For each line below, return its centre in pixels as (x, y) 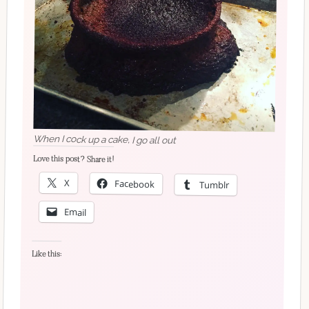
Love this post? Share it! (73, 159)
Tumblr (215, 184)
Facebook (135, 183)
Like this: (47, 254)
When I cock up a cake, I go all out (105, 139)
